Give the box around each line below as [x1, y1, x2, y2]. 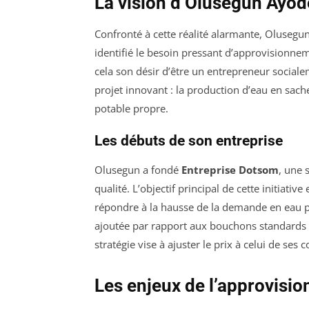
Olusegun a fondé [94, 162, 181, 177]
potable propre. [94, 101, 168, 115]
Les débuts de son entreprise [94, 132, 283, 149]
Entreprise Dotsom [181, 162, 279, 177]
